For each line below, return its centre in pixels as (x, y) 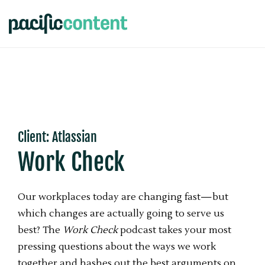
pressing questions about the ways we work (117, 247)
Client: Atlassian (57, 137)
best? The (40, 230)
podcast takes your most (176, 230)
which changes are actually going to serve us (121, 214)
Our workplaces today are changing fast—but (123, 197)
